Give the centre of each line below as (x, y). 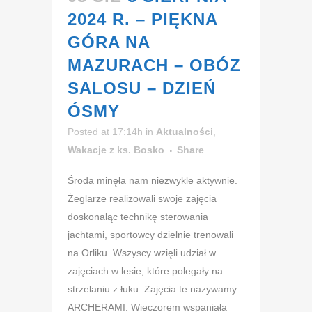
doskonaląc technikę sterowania (138, 217)
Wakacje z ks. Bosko (116, 150)
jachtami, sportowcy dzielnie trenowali (150, 235)
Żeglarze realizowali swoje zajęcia (142, 199)
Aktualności (185, 132)
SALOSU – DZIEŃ (142, 88)
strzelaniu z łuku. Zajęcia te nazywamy (152, 289)
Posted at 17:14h (105, 132)
